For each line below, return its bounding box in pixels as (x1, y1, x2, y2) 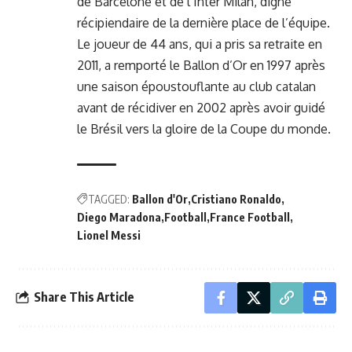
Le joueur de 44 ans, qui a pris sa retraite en (77, 35, 322, 52)
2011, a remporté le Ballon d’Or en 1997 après (77, 57, 325, 73)
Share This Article (34, 289, 134, 306)
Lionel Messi (77, 228, 141, 242)
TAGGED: (88, 192, 130, 206)
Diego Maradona (77, 210, 161, 224)
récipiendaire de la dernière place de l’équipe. (77, 14, 330, 31)
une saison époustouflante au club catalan (77, 78, 316, 94)
